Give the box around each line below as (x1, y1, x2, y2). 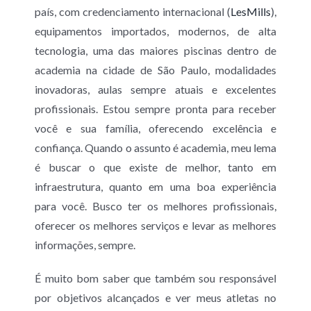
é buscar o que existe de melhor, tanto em (34, 160, 277, 174)
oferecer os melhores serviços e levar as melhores (34, 219, 277, 233)
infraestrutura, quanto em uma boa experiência (34, 180, 277, 194)
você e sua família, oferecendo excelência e (34, 121, 277, 135)
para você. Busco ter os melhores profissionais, (34, 199, 277, 213)
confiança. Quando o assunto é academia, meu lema (34, 141, 277, 155)
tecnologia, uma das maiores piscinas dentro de (34, 44, 277, 58)
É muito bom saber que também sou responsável (34, 271, 277, 285)
